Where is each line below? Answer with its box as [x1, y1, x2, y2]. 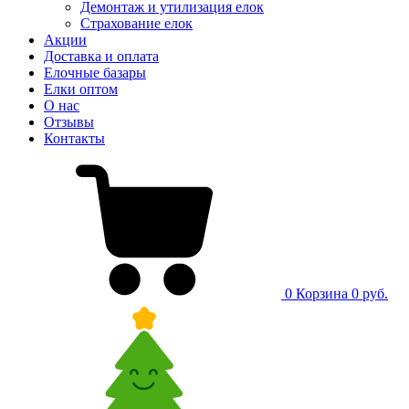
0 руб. [351, 286, 388, 301]
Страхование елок [80, 16, 193, 31]
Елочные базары [44, 65, 146, 80]
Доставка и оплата [44, 48, 159, 64]
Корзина [296, 286, 348, 301]
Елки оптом [44, 81, 118, 97]
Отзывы [44, 114, 94, 130]
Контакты [44, 131, 105, 146]
